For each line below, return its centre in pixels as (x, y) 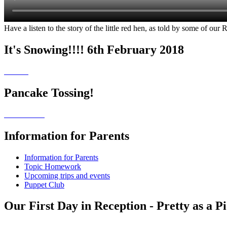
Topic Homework (53, 166)
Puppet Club (44, 184)
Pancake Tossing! (49, 92)
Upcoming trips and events (67, 175)
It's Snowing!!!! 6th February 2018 (94, 50)
